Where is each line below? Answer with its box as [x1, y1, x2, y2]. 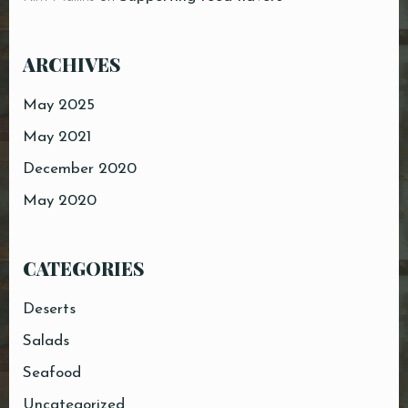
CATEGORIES [23, 256, 144, 281]
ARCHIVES [23, 52, 120, 77]
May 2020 [23, 193, 97, 209]
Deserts [23, 301, 76, 318]
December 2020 [23, 161, 137, 178]
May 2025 [23, 97, 95, 114]
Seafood [23, 365, 81, 382]
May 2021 [23, 129, 91, 146]
